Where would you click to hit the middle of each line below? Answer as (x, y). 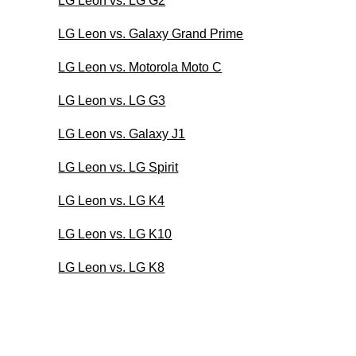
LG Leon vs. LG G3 (112, 100)
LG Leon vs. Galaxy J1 (122, 133)
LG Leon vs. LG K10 (115, 234)
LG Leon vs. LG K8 (112, 267)
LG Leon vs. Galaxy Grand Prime (151, 33)
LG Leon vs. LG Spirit (118, 167)
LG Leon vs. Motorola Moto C (140, 67)
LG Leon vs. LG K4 (112, 200)
